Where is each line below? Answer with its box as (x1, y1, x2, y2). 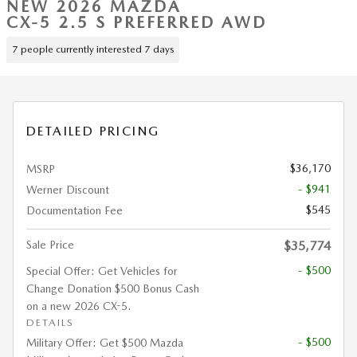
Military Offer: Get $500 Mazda (26, 336, 183, 349)
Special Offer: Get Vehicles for (26, 265, 178, 277)
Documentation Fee (26, 204, 123, 217)
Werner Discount (26, 183, 109, 196)
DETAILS (26, 316, 74, 328)
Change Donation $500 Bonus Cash (26, 282, 199, 295)
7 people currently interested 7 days (11, 43, 175, 56)
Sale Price (26, 238, 74, 251)
